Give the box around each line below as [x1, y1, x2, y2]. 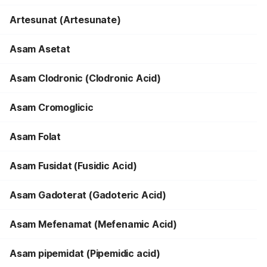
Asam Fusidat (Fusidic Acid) [10, 160, 137, 172]
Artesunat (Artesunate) [10, 14, 121, 26]
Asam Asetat [10, 43, 70, 55]
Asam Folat [10, 131, 61, 142]
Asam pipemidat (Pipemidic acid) [10, 247, 160, 259]
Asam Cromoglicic [10, 101, 94, 113]
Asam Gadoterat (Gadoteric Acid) [10, 189, 166, 201]
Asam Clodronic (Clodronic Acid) [10, 72, 161, 84]
